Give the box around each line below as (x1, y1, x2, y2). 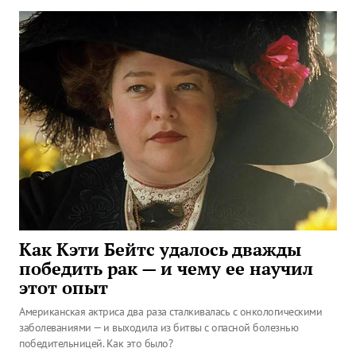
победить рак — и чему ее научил (19, 257, 313, 280)
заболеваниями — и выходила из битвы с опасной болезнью (19, 320, 298, 335)
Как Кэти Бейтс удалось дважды (19, 238, 301, 261)
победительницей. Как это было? (19, 336, 172, 350)
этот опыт (19, 277, 108, 299)
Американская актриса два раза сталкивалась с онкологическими (19, 304, 322, 319)
